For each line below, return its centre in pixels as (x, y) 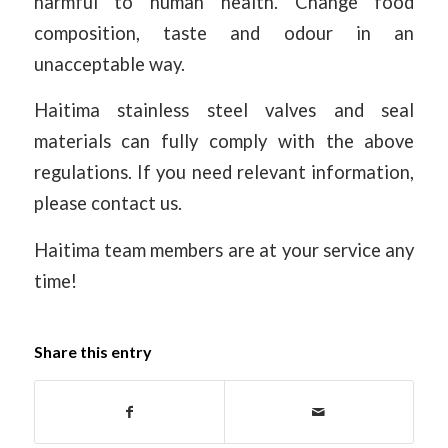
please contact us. (107, 203)
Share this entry (92, 351)
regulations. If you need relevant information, (224, 172)
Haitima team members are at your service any (224, 249)
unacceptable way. (109, 63)
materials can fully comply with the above (224, 141)
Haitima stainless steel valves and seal (224, 110)
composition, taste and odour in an (224, 32)
